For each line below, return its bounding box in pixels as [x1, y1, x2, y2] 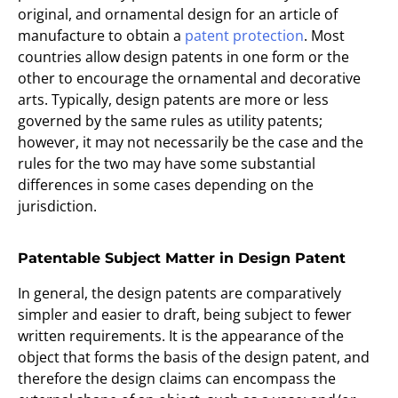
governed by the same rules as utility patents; [18, 111, 322, 131]
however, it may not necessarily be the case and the [18, 132, 363, 152]
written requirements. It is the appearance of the [18, 326, 344, 346]
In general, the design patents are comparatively [18, 283, 341, 303]
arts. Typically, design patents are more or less [18, 90, 329, 109]
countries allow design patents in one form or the [18, 47, 349, 67]
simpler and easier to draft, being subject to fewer [18, 305, 352, 324]
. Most [304, 26, 345, 45]
